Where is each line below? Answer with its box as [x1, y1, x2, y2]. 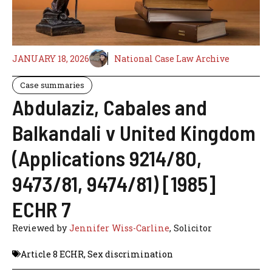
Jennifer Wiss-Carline [69, 222, 169, 234]
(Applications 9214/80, [12, 145, 202, 171]
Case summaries [20, 80, 84, 91]
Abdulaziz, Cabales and [12, 94, 207, 120]
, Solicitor [169, 222, 212, 234]
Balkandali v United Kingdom [12, 120, 256, 146]
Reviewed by [12, 222, 69, 234]
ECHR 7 [12, 196, 71, 222]
